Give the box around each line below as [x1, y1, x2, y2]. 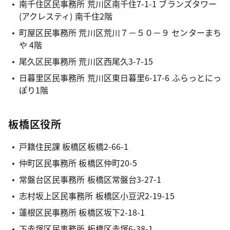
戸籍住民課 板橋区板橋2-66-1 [18, 140, 129, 152]
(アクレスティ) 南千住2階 [18, 10, 112, 22]
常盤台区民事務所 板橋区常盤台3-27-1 [18, 173, 162, 185]
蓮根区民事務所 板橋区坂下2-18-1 [18, 206, 145, 218]
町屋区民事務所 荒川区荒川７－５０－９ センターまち [18, 26, 221, 39]
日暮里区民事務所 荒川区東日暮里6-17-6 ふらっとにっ [18, 71, 222, 84]
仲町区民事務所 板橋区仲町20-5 [18, 157, 138, 169]
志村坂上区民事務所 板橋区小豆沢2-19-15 [18, 189, 175, 202]
